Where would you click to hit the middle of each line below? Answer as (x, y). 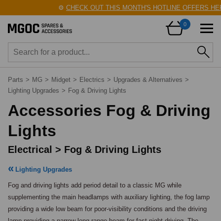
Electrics (92, 80)
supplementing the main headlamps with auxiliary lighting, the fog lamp (109, 197)
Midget (61, 80)
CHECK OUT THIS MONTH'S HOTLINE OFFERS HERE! (138, 8)
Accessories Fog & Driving (109, 110)
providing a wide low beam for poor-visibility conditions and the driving (107, 209)
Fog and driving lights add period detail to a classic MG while (95, 185)
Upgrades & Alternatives (148, 80)
